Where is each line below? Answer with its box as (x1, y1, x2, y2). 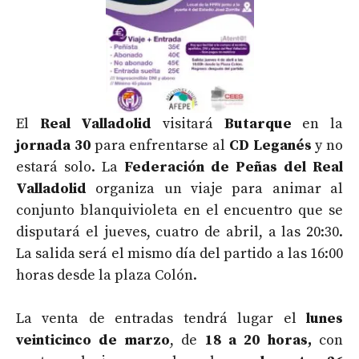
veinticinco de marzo (16, 330, 170, 349)
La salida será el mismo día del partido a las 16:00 (16, 244, 343, 263)
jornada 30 (16, 135, 91, 155)
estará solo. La (16, 157, 124, 176)
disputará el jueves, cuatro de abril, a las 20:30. (16, 222, 343, 241)
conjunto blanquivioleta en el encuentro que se (16, 200, 343, 220)
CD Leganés (228, 135, 312, 155)
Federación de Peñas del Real (124, 157, 343, 176)
